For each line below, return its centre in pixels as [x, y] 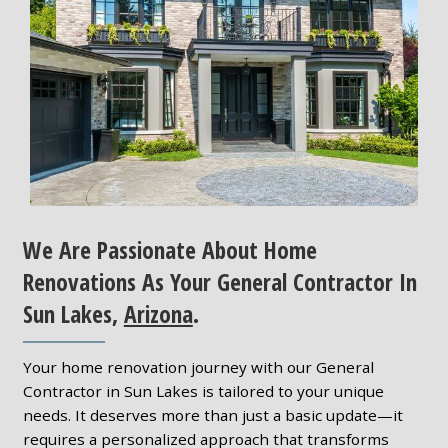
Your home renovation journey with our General [198, 367]
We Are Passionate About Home [169, 249]
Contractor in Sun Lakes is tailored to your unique [203, 391]
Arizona [158, 313]
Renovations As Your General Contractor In [219, 281]
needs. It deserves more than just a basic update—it [212, 415]
